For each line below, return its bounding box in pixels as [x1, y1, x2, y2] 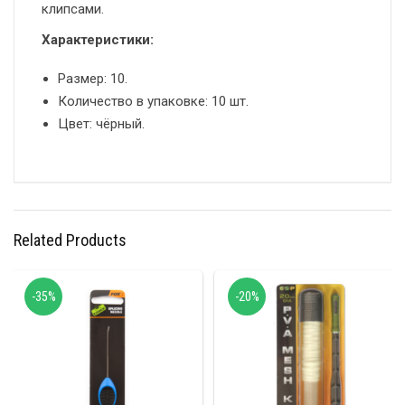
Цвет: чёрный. [58, 116, 145, 133]
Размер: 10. [58, 71, 127, 88]
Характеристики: [42, 32, 157, 49]
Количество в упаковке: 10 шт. [58, 93, 249, 110]
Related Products [14, 231, 127, 250]
